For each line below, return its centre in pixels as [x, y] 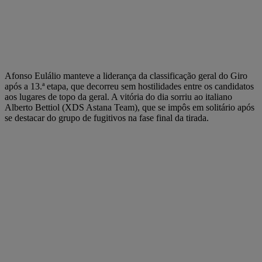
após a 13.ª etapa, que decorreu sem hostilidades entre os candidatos [129, 86]
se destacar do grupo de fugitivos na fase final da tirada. [107, 118]
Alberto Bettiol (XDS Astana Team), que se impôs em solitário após [130, 107]
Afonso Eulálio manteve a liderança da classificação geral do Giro [126, 75]
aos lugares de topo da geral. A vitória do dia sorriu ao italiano [118, 96]
